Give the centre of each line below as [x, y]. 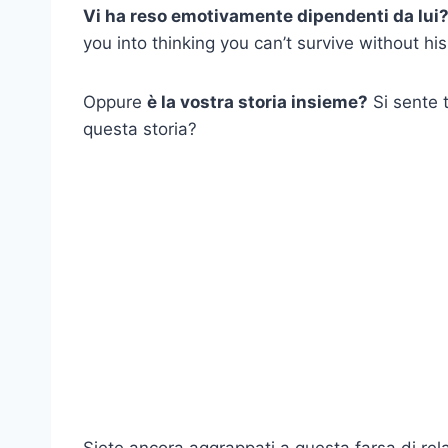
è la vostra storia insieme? [257, 101]
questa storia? [140, 128]
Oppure [115, 101]
